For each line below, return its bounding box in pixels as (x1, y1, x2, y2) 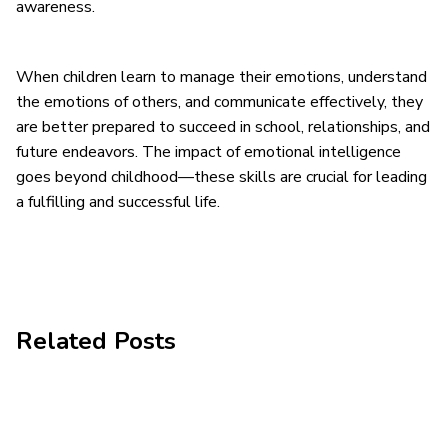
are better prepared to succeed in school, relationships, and (16, 115, 430, 138)
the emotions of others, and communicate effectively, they (16, 90, 423, 113)
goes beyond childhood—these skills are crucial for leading (16, 165, 427, 188)
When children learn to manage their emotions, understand (16, 65, 427, 88)
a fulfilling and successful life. (16, 190, 220, 213)
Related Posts (16, 324, 176, 357)
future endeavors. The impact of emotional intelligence (16, 140, 401, 163)
